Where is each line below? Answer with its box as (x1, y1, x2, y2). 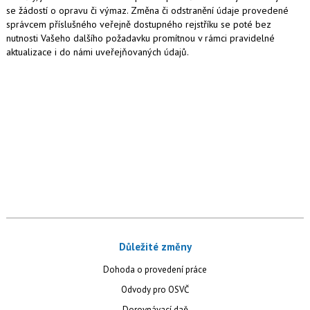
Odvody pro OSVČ (121, 283, 189, 295)
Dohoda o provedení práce (103, 263, 207, 275)
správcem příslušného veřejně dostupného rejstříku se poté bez (6, 17, 271, 30)
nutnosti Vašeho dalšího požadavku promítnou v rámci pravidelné (6, 31, 275, 44)
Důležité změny (118, 239, 192, 253)
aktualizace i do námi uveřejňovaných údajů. (6, 45, 189, 58)
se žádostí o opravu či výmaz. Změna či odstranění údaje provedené (6, 3, 289, 17)
